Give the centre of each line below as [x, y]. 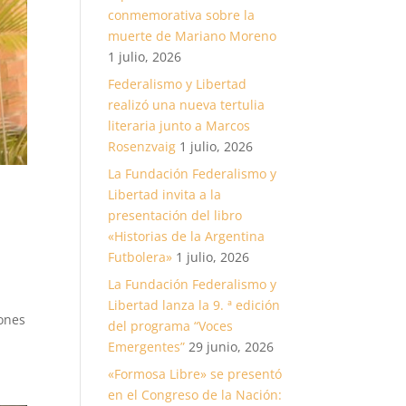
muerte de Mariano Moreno [193, 36]
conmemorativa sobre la [182, 15]
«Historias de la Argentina [187, 236]
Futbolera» [140, 257]
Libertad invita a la [165, 194]
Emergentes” [147, 347]
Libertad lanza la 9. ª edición [194, 305]
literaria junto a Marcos [179, 126]
